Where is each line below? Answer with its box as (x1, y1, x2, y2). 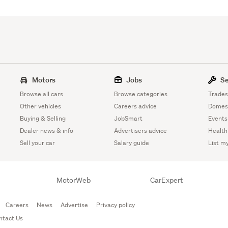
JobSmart (114, 113, 142, 123)
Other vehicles (20, 101, 62, 110)
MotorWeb (56, 175, 91, 185)
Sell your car (20, 138, 55, 147)
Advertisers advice (114, 126, 167, 135)
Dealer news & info (20, 126, 74, 135)
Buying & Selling (20, 113, 66, 123)
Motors (32, 74, 56, 84)
